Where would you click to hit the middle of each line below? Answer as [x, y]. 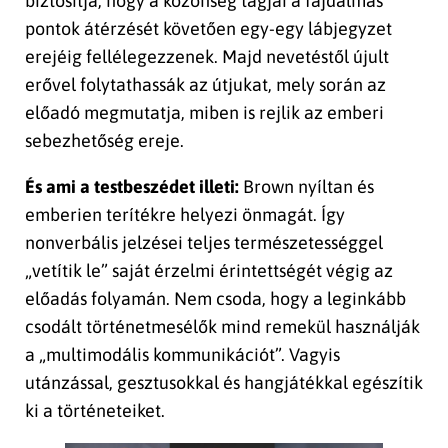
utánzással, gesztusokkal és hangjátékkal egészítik [224, 383]
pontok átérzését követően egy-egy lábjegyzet [208, 29]
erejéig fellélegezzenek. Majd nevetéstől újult [207, 57]
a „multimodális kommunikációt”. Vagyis [182, 355]
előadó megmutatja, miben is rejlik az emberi [204, 113]
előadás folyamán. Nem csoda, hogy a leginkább [215, 299]
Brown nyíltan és [306, 187]
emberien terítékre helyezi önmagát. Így [185, 215]
